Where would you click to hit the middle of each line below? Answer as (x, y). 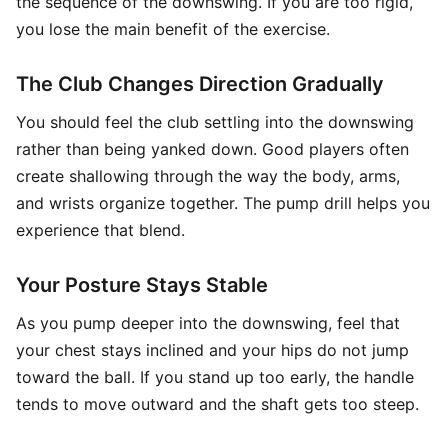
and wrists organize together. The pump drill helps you (223, 203)
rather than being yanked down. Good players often (212, 149)
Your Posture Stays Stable (142, 285)
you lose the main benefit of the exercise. (173, 29)
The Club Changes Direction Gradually (200, 84)
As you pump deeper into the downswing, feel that (208, 323)
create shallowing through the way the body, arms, (208, 176)
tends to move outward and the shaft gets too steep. (217, 404)
